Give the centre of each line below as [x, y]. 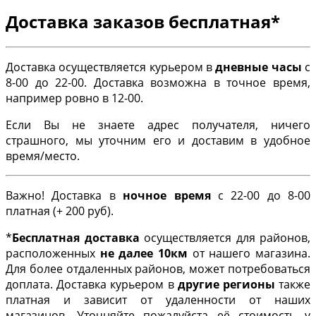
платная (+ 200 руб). [60, 211]
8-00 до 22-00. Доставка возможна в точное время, [158, 83]
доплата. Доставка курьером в [92, 285]
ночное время [167, 196]
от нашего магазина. [249, 254]
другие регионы [226, 285]
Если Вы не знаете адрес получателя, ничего [158, 125]
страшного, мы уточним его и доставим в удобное [158, 141]
